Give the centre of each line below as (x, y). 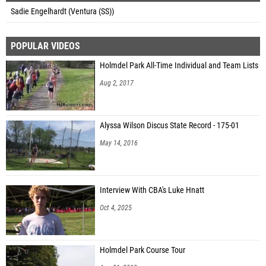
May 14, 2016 (119, 143)
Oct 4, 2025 (116, 208)
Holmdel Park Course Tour (142, 250)
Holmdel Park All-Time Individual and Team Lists (179, 65)
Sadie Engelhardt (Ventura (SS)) (62, 11)
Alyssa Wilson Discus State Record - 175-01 (170, 125)
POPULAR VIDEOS (45, 46)
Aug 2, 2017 (117, 83)
